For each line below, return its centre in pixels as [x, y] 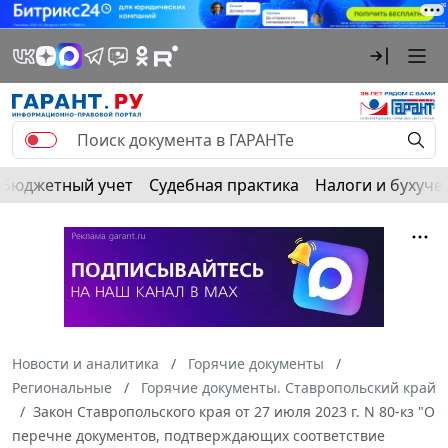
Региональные [62, 387]
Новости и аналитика [85, 363]
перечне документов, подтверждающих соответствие [198, 435]
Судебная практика [224, 184]
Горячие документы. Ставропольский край [288, 387]
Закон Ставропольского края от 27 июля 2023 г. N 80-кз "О [234, 411]
